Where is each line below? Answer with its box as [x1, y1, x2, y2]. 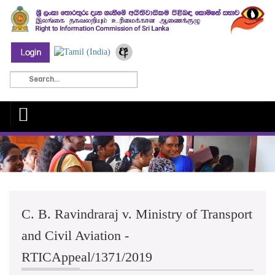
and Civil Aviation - [21, 228, 129, 244]
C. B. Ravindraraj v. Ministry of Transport [21, 206, 252, 222]
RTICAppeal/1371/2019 [21, 249, 152, 265]
